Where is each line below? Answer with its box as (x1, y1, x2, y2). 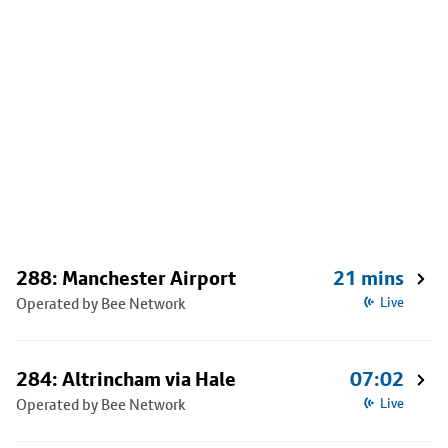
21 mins (333, 266, 404, 290)
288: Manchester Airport (16, 266, 236, 290)
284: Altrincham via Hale (16, 367, 236, 391)
